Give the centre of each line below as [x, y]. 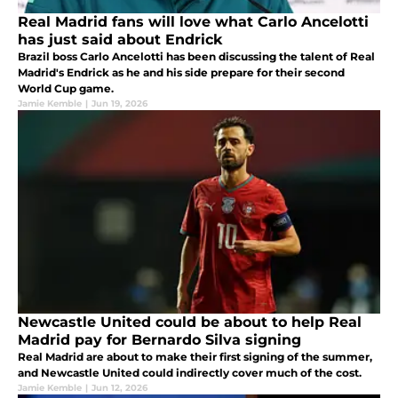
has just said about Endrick [120, 39]
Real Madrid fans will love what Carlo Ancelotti [193, 21]
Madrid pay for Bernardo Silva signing [159, 339]
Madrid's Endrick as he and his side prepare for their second [181, 72]
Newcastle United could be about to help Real [190, 322]
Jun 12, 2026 [119, 387]
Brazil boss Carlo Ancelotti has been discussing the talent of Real [196, 56]
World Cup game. [66, 88]
